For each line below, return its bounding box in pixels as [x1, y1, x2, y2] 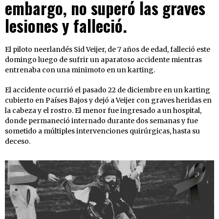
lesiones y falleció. [5, 14, 127, 38]
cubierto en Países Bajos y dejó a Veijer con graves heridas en [5, 96, 212, 105]
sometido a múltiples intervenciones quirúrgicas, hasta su [5, 127, 200, 136]
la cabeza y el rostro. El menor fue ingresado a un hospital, [5, 106, 201, 115]
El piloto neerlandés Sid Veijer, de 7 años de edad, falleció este [5, 45, 210, 54]
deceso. [5, 137, 30, 146]
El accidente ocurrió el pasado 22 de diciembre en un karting [5, 86, 210, 95]
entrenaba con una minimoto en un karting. [5, 66, 155, 75]
